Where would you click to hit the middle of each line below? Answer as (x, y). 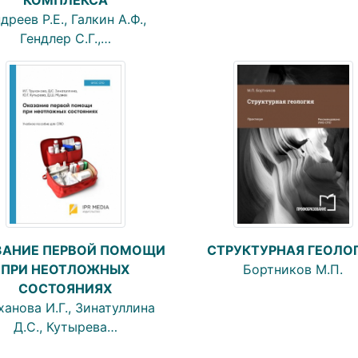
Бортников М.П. (293, 269)
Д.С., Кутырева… (65, 326)
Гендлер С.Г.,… (65, 38)
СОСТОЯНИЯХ (65, 288)
